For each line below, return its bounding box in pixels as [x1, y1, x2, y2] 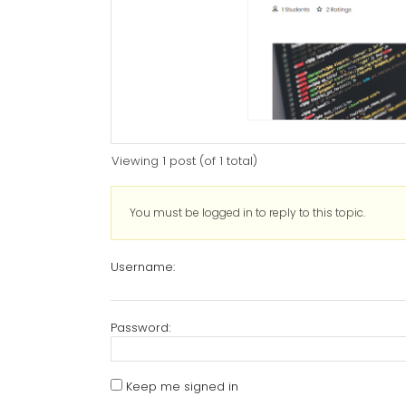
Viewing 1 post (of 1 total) [111, 152, 257, 170]
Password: [111, 319, 170, 337]
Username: [111, 258, 175, 276]
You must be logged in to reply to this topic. [130, 205, 365, 221]
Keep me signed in [126, 378, 238, 396]
